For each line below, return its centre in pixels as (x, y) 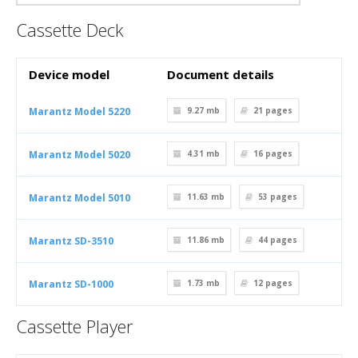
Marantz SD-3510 (71, 241)
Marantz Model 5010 (80, 198)
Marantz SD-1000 (71, 284)
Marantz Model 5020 (80, 155)
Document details (221, 74)
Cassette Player (74, 326)
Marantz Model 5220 (80, 111)
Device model (69, 74)
